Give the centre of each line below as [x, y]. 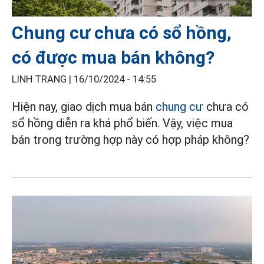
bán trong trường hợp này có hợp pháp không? [131, 140]
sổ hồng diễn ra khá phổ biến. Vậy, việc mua [122, 123]
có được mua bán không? [113, 58]
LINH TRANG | [43, 80]
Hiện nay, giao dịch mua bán [84, 107]
